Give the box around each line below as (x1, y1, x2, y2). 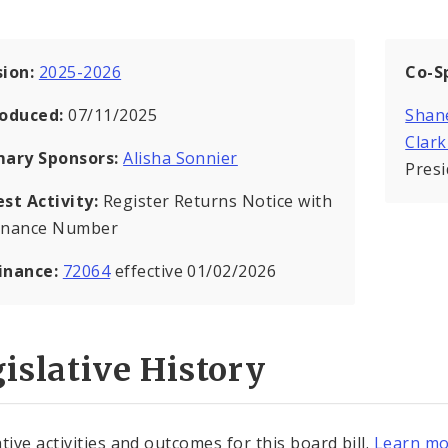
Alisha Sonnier (123, 147, 238, 170)
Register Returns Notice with (102, 190, 333, 213)
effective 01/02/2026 (110, 260, 277, 283)
